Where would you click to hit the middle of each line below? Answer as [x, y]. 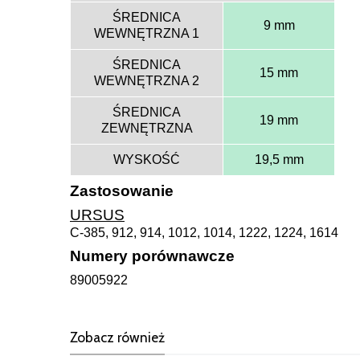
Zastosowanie [122, 190]
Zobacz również [117, 337]
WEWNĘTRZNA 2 [147, 80]
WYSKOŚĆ [147, 159]
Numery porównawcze [152, 256]
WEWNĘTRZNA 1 [147, 33]
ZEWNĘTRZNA [147, 128]
